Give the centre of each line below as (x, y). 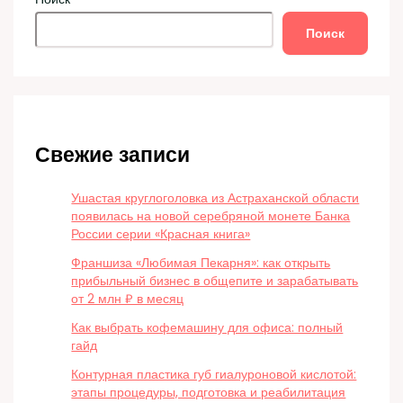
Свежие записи (113, 154)
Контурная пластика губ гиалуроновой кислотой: (214, 375)
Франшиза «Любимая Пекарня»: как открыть (201, 264)
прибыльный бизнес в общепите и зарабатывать (215, 282)
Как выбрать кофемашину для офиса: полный (207, 328)
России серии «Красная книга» (161, 235)
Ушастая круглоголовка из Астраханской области (215, 199)
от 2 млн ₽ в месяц (128, 300)
